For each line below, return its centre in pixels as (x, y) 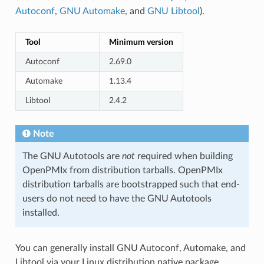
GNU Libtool (173, 11)
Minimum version (141, 42)
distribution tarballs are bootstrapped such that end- (131, 184)
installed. (41, 212)
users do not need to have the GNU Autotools (117, 198)
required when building (184, 156)
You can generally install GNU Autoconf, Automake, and (130, 248)
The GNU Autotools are (72, 156)
